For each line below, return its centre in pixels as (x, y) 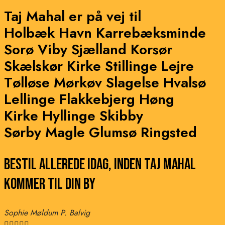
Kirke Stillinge (114, 66)
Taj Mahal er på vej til (73, 17)
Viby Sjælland (84, 50)
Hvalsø (185, 83)
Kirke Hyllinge (52, 116)
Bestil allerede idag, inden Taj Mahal (100, 165)
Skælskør (35, 66)
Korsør (151, 50)
